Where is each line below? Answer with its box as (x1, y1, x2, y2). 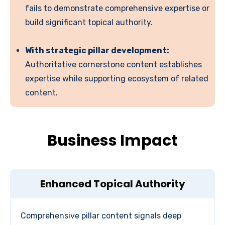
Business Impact (47, 130, 178, 152)
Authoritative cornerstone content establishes (25, 60, 202, 70)
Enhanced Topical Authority (40, 177, 185, 191)
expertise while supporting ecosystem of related (25, 74, 208, 84)
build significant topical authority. (25, 18, 153, 28)
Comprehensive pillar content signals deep (21, 211, 181, 221)
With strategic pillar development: (25, 46, 169, 56)
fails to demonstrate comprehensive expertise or (25, 4, 209, 14)
